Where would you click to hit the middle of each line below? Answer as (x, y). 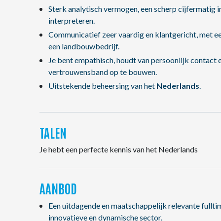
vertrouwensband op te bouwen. (102, 72)
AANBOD (58, 188)
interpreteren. (71, 20)
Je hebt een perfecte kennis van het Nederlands (119, 149)
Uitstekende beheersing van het (102, 86)
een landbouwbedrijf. (84, 46)
